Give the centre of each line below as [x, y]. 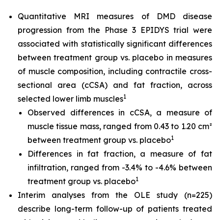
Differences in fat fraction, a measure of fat [120, 154]
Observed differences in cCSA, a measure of [120, 112]
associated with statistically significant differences [115, 44]
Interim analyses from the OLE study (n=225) [115, 195]
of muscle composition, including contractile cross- [115, 71]
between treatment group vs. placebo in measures [115, 57]
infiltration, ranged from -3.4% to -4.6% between [120, 167]
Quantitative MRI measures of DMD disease [115, 16]
